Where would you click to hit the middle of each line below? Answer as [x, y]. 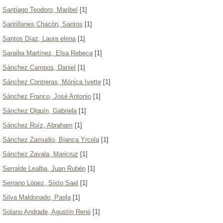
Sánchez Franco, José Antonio [47, 96]
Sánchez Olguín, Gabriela [40, 111]
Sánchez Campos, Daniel [39, 67]
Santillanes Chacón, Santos [43, 24]
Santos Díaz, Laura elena [39, 39]
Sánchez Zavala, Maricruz [40, 154]
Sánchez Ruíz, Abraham [38, 125]
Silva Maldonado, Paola [37, 197]
